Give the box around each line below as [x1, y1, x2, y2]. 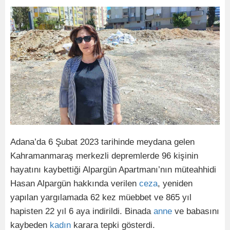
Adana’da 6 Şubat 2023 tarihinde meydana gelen [10, 137, 195, 147]
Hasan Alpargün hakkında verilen [10, 178, 139, 188]
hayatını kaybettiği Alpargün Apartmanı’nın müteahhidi [10, 164, 216, 175]
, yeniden [158, 178, 193, 188]
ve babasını [172, 206, 219, 216]
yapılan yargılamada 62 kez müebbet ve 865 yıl [10, 192, 191, 202]
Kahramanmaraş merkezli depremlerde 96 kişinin [10, 150, 198, 161]
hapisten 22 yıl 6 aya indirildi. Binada [10, 206, 154, 216]
